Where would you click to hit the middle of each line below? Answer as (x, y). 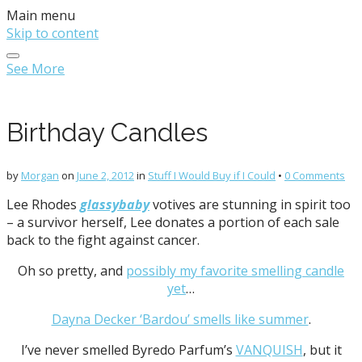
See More (36, 69)
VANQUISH (269, 350)
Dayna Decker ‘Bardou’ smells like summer (180, 320)
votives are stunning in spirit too (250, 205)
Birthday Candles (107, 132)
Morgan (40, 176)
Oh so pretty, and (72, 271)
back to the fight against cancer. (103, 240)
